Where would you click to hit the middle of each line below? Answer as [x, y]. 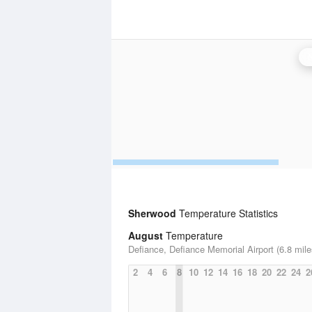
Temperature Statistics [227, 213]
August [146, 235]
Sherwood [152, 213]
